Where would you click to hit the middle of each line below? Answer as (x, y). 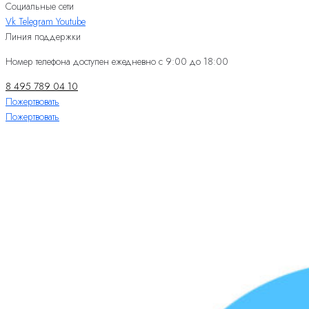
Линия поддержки (43, 36)
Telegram (36, 21)
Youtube (71, 21)
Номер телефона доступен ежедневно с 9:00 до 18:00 (117, 61)
